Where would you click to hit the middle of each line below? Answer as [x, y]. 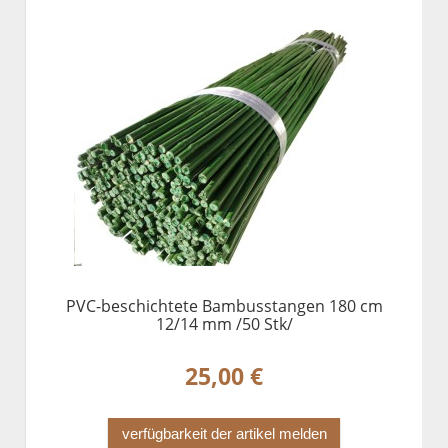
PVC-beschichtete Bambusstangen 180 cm [224, 305]
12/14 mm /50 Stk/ [224, 323]
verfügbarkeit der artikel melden [224, 434]
